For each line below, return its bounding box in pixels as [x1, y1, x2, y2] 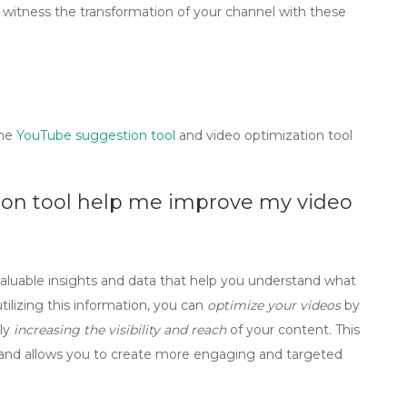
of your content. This [226, 322, 360, 338]
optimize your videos [207, 297, 341, 313]
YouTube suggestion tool [16, 127, 175, 144]
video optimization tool [206, 127, 352, 144]
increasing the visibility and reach [14, 322, 226, 338]
